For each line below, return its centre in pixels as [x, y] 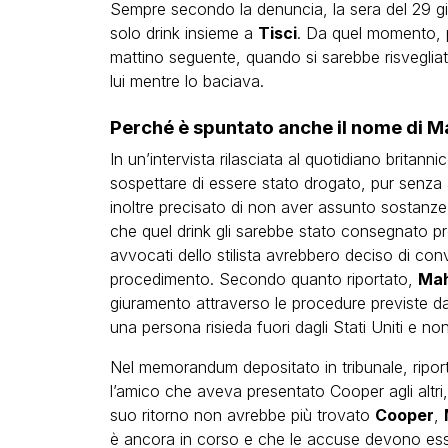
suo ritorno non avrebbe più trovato [242, 414]
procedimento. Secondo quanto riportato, [263, 278]
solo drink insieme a [183, 32]
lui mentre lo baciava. [186, 80]
